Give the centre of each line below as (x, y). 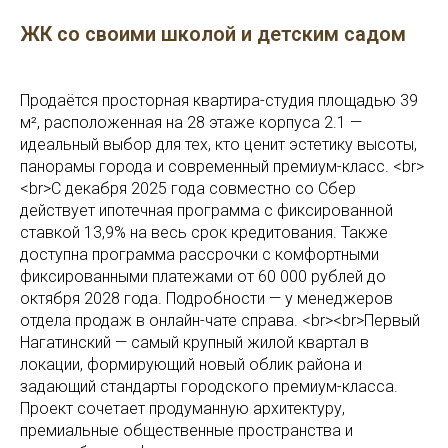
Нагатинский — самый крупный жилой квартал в (194, 342)
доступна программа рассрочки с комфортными (199, 254)
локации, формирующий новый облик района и (191, 364)
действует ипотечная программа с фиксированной (206, 210)
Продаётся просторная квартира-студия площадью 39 (219, 100)
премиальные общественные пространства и (186, 430)
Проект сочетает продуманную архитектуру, (182, 408)
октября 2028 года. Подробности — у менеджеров (206, 298)
